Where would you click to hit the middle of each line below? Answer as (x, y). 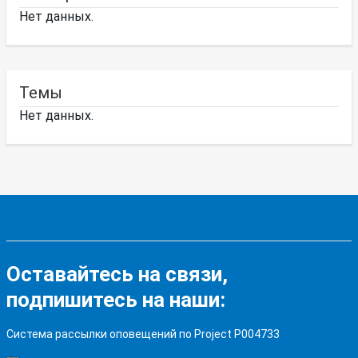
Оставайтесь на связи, (117, 274)
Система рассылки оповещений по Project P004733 (143, 334)
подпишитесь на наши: (116, 300)
